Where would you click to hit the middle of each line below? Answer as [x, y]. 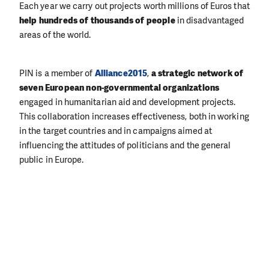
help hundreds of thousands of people [98, 21]
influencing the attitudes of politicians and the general [125, 146]
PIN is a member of [57, 74]
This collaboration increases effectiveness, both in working [134, 117]
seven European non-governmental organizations [119, 88]
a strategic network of [197, 74]
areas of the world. [55, 35]
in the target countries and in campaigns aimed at [116, 131]
